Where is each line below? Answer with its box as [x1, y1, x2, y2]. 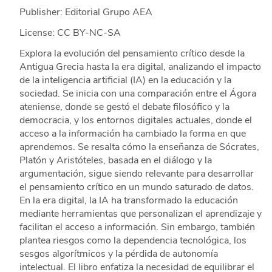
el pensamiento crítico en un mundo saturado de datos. [19, 180, 254, 194]
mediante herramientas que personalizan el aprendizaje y [19, 207, 262, 221]
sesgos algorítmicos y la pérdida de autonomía [19, 247, 218, 261]
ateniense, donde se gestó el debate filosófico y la [19, 100, 229, 114]
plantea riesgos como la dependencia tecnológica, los [19, 234, 246, 248]
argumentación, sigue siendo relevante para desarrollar [19, 167, 254, 181]
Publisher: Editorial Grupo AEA [19, 5, 152, 19]
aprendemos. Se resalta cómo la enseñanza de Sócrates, [19, 140, 259, 154]
